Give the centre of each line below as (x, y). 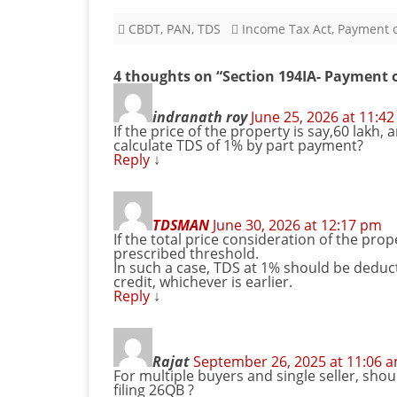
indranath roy (200, 117)
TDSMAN (181, 226)
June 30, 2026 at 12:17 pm (297, 226)
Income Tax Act (287, 29)
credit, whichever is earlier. (203, 282)
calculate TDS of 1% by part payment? (238, 146)
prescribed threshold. (186, 254)
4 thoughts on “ (168, 77)
